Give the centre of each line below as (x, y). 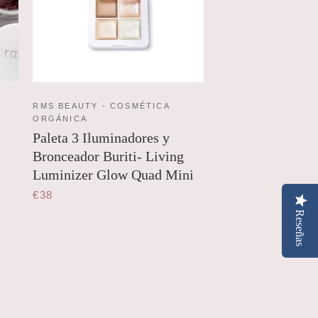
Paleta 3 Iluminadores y (102, 138)
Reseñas (300, 227)
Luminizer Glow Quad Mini (114, 175)
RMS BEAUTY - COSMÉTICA (101, 106)
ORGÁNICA (60, 119)
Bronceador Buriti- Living (109, 157)
